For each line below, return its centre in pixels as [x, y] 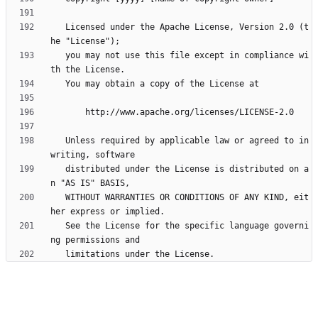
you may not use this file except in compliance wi [58, 56]
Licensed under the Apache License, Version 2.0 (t [58, 27]
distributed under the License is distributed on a [58, 169]
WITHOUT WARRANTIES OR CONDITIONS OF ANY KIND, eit [58, 198]
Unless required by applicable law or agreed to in [58, 141]
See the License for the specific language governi [58, 226]
